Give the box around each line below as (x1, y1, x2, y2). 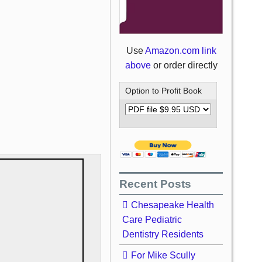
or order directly (153, 60, 218, 70)
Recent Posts (119, 177, 192, 190)
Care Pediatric (122, 215, 182, 225)
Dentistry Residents (122, 229, 204, 240)
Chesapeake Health (131, 200, 215, 211)
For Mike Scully (131, 250, 196, 261)
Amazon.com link (144, 45, 216, 56)
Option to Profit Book (125, 85, 202, 95)
